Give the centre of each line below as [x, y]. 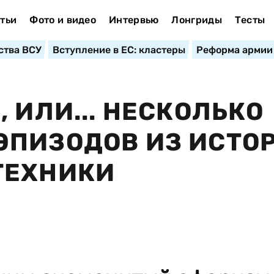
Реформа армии [234, 50]
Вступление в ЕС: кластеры [119, 50]
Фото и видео [63, 20]
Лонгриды [197, 20]
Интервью [134, 20]
